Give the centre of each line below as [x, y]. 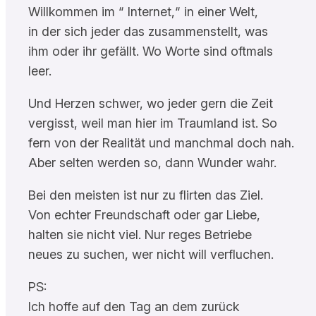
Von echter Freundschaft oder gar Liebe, [144, 214]
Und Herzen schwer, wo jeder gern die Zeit [151, 103]
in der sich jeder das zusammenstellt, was [148, 31]
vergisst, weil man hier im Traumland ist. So [153, 123]
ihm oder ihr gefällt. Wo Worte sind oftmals [151, 51]
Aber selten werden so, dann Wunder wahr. [152, 162]
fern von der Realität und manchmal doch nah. [161, 142]
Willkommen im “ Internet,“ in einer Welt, [143, 11]
